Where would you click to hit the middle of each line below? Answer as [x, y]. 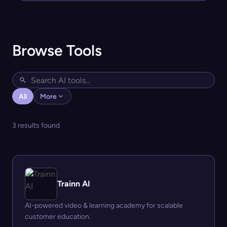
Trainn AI [74, 184]
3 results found [36, 126]
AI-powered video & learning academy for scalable [104, 206]
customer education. [58, 217]
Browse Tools [57, 51]
